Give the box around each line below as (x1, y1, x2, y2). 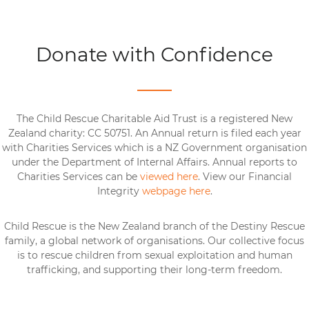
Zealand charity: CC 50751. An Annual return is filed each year (8, 127, 301, 140)
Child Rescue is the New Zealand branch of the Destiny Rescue (4, 220, 305, 233)
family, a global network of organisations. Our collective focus (5, 235, 304, 248)
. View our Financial (198, 170, 292, 183)
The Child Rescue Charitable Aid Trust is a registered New (17, 112, 292, 126)
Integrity (97, 185, 142, 198)
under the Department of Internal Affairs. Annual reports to (12, 156, 297, 169)
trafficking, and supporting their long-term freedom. (27, 263, 282, 277)
